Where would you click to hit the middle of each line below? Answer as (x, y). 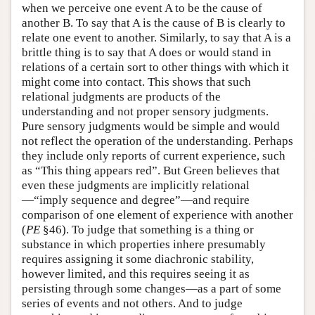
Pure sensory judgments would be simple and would (151, 126)
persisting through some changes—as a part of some (152, 288)
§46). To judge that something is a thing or (147, 229)
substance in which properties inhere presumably (144, 244)
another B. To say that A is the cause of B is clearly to (154, 22)
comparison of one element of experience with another (157, 214)
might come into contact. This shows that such (136, 82)
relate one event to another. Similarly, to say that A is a (156, 37)
